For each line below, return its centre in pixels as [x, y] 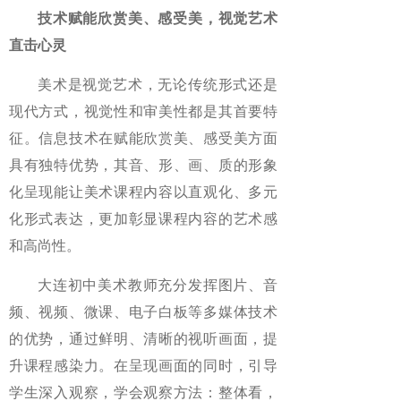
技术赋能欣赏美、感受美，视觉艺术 [158, 18]
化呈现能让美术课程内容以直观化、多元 [143, 192]
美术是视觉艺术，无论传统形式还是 [158, 85]
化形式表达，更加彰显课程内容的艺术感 [143, 219]
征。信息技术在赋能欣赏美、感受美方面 [143, 138]
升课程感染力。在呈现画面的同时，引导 [143, 366]
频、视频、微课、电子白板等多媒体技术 [143, 312]
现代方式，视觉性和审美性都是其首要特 [143, 111]
